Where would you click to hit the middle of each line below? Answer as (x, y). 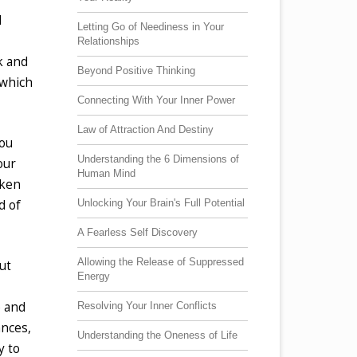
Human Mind (106, 173)
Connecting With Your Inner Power (156, 100)
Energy (94, 276)
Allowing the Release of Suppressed (161, 261)
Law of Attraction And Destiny (145, 129)
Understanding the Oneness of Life (157, 335)
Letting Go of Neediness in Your (151, 26)
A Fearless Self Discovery (137, 232)
